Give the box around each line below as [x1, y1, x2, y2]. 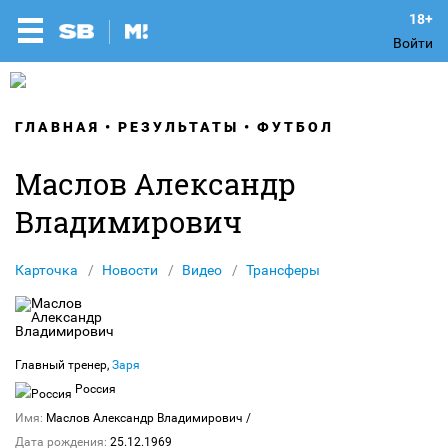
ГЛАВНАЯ [15, 119, 100, 135]
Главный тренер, [15, 358, 112, 372]
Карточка [15, 262, 78, 278]
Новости [102, 262, 158, 278]
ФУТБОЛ [257, 119, 334, 135]
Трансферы [246, 262, 320, 278]
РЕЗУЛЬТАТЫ [118, 119, 239, 135]
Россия [72, 382, 116, 396]
